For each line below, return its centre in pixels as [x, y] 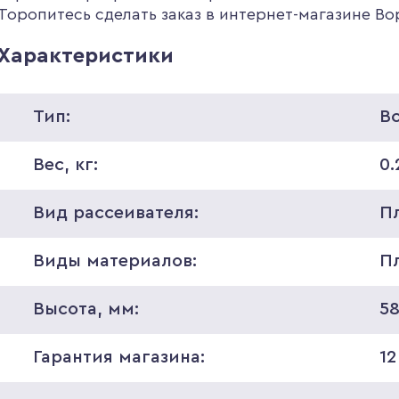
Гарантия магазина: [118, 357]
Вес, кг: [65, 165]
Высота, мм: [85, 309]
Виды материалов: [114, 261]
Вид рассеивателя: [115, 213]
